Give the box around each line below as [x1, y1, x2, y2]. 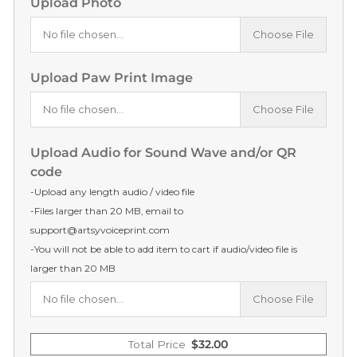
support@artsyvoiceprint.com [30, 224, 170, 237]
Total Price [127, 338, 186, 351]
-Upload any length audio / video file [30, 186, 194, 198]
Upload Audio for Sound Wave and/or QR [30, 145, 296, 161]
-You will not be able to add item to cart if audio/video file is [30, 243, 297, 256]
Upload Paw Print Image [30, 70, 193, 86]
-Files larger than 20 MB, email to [30, 205, 183, 218]
